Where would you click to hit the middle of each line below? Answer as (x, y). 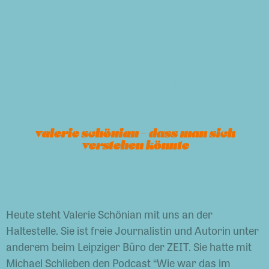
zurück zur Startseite (141, 84)
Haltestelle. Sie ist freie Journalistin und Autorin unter (132, 230)
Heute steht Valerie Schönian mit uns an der (109, 214)
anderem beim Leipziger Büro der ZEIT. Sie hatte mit (129, 246)
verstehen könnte (134, 146)
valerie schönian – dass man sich (134, 134)
